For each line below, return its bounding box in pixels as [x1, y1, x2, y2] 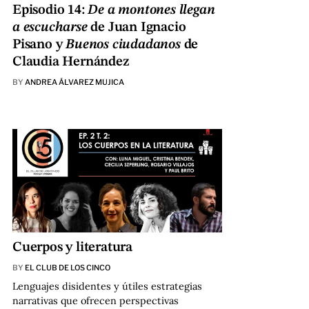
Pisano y [12, 37, 66, 52]
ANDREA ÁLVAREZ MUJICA [24, 77, 124, 87]
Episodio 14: [12, 3, 88, 17]
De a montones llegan [88, 3, 215, 17]
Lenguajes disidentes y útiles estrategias [12, 279, 202, 292]
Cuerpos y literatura [12, 240, 132, 255]
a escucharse [12, 20, 88, 34]
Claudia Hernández [12, 54, 130, 69]
